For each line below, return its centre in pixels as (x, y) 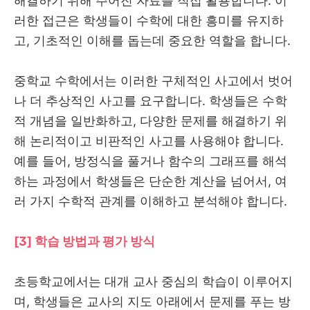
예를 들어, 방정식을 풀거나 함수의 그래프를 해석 (151, 161)
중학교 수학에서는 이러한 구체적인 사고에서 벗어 (153, 81)
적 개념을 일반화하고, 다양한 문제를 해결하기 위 (151, 121)
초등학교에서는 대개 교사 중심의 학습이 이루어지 (153, 282)
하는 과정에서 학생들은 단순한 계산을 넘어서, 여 (151, 181)
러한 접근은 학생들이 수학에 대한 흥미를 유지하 (149, 21)
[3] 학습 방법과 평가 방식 (84, 241)
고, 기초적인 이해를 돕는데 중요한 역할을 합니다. (154, 41)
